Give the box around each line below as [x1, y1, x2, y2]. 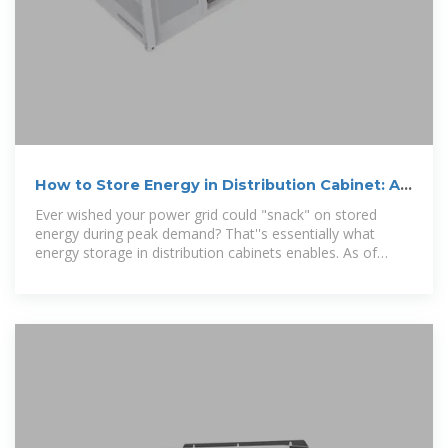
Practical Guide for [35, 196, 181, 215]
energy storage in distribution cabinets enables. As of [35, 243, 377, 263]
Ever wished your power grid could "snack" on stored [35, 205, 377, 225]
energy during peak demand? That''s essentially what [35, 224, 375, 244]
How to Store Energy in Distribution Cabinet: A [35, 176, 400, 195]
